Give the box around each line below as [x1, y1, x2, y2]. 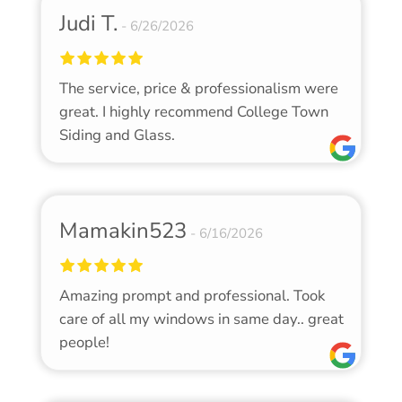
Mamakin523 [58, 216, 187, 246]
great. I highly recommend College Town [58, 101, 328, 123]
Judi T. [58, 9, 118, 39]
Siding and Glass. [58, 125, 175, 146]
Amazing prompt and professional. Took [58, 285, 325, 307]
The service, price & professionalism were [58, 78, 338, 100]
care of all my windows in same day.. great [58, 309, 344, 330]
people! [58, 332, 109, 354]
